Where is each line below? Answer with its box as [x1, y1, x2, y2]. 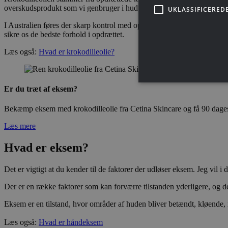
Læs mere [4, 122, 36, 131]
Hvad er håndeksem [39, 217, 103, 226]
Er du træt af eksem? [4, 84, 77, 93]
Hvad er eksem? [4, 140, 89, 154]
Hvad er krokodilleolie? [39, 47, 115, 56]
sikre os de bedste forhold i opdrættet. [4, 30, 124, 39]
